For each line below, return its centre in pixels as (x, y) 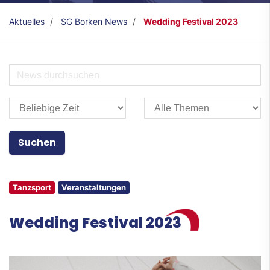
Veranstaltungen (94, 188)
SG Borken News (94, 22)
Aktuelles (27, 22)
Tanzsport (32, 188)
